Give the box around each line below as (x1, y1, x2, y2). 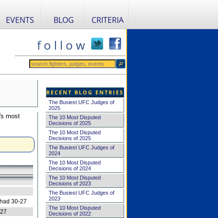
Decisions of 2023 (48, 181, 91, 186)
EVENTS (6, 15, 34, 25)
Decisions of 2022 (48, 211, 91, 217)
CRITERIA (91, 15, 124, 25)
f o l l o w (36, 37, 85, 53)
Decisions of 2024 (48, 165, 91, 171)
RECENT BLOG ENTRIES (46, 89, 124, 96)
